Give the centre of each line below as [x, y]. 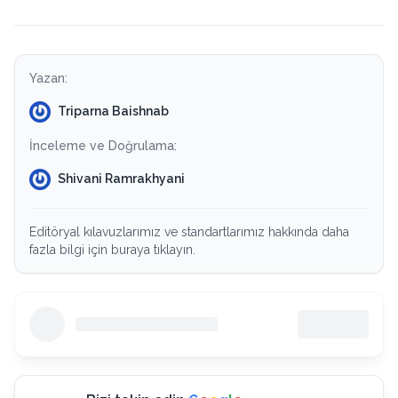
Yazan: [48, 78]
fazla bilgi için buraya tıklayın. [112, 249]
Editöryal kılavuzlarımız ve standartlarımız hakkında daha [189, 231]
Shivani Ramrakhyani [121, 179]
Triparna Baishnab [113, 111]
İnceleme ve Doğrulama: [103, 145]
